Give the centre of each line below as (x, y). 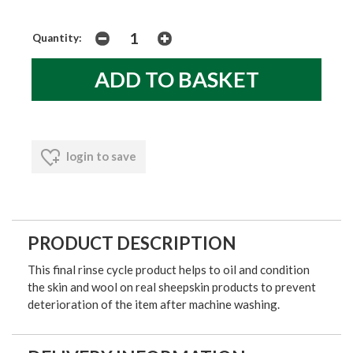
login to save (100, 156)
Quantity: (57, 37)
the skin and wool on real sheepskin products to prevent (172, 286)
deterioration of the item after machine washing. (154, 304)
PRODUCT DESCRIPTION (132, 243)
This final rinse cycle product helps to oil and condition (169, 269)
